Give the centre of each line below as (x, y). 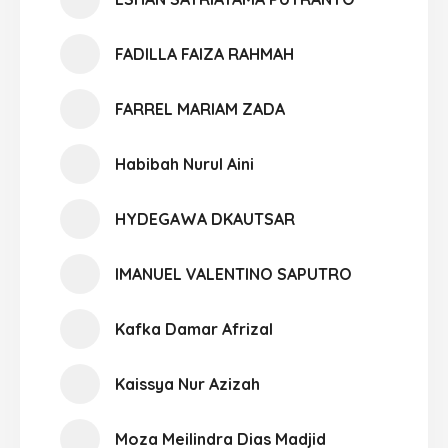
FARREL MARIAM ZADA (200, 109)
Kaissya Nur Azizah (187, 384)
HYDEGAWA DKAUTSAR (205, 219)
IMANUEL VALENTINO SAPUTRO (233, 274)
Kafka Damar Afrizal (194, 329)
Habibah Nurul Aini (184, 164)
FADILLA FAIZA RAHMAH (204, 54)
